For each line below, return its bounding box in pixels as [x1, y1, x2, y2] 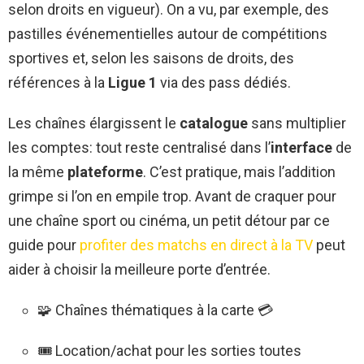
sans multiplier [248, 114, 346, 132]
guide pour [8, 236, 80, 253]
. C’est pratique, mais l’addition [143, 162, 336, 180]
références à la [8, 73, 108, 91]
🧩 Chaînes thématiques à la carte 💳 [37, 301, 273, 318]
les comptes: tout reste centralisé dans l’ [8, 138, 271, 156]
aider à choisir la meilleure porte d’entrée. [8, 260, 271, 278]
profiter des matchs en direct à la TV [80, 236, 313, 253]
